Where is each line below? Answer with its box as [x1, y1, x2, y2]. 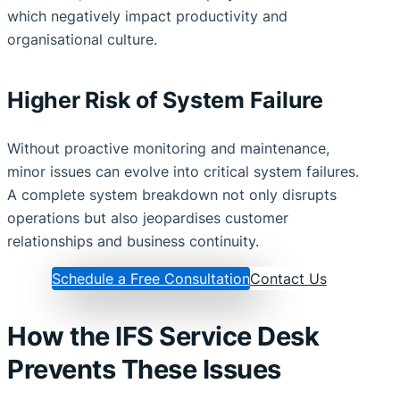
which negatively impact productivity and [7, 6, 287, 25]
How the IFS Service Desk [7, 320, 319, 352]
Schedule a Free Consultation [51, 270, 250, 288]
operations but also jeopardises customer [7, 208, 288, 227]
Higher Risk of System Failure [7, 87, 323, 114]
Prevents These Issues [7, 353, 281, 385]
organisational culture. [7, 29, 157, 48]
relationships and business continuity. [7, 231, 259, 250]
